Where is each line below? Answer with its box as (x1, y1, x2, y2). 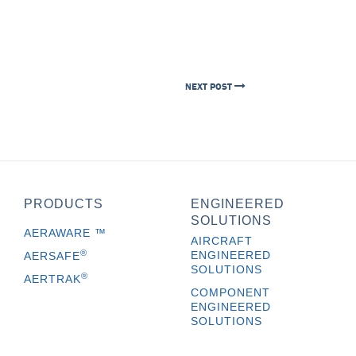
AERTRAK (24, 273, 82, 285)
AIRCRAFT (190, 234, 253, 247)
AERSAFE (24, 250, 81, 262)
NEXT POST (184, 81, 234, 92)
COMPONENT (190, 286, 270, 299)
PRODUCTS (24, 197, 104, 211)
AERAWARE (24, 226, 95, 239)
